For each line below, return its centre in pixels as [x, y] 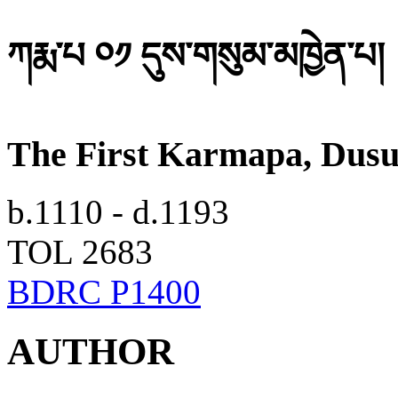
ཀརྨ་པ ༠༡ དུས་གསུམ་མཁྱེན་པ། [196, 56]
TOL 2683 [80, 252]
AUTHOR [91, 351]
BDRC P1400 [104, 292]
